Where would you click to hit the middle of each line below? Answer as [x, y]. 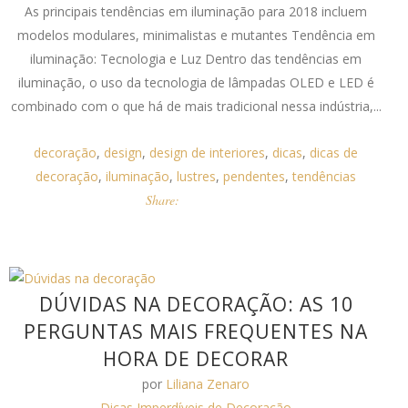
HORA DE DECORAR [196, 359]
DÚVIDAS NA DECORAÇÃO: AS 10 [196, 304]
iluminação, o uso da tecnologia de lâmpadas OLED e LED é [196, 82]
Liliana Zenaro [208, 384]
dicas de [334, 153]
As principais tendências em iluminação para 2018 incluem [196, 11]
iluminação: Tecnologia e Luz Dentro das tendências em [196, 59]
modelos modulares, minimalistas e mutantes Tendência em [196, 35]
